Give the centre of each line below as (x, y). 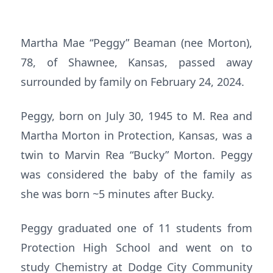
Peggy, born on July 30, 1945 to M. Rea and (136, 116)
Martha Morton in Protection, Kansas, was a (136, 135)
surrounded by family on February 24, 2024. (133, 82)
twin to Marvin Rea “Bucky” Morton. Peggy (136, 155)
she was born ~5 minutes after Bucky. (118, 194)
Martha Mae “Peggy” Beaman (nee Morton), (136, 43)
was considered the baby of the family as (136, 174)
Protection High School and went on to (136, 247)
